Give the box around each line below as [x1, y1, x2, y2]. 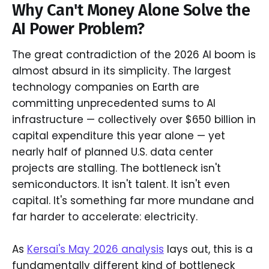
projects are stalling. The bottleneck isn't [12, 160, 221, 175]
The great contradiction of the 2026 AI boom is [12, 47, 256, 62]
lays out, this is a [164, 242, 253, 257]
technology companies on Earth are [12, 79, 199, 94]
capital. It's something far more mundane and [12, 193, 254, 208]
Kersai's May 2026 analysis [27, 242, 164, 257]
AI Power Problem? [12, 19, 145, 39]
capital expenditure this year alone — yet [12, 128, 225, 143]
